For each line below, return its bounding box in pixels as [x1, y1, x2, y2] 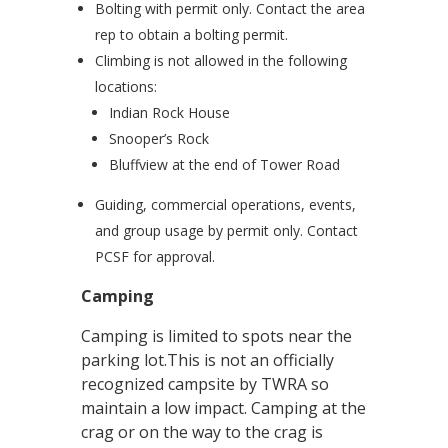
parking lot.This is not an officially [80, 349, 334, 371]
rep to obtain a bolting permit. [94, 25, 288, 44]
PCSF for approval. [94, 247, 215, 266]
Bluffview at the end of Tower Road [108, 155, 340, 174]
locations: [94, 77, 157, 96]
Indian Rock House [108, 103, 230, 122]
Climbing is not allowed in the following [94, 51, 347, 70]
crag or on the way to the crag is [80, 421, 323, 443]
